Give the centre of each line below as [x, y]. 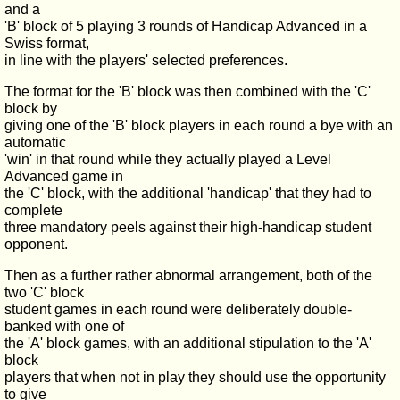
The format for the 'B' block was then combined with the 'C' [187, 92]
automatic [35, 142]
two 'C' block [44, 292]
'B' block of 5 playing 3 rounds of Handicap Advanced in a [186, 26]
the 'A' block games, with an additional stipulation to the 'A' [188, 343]
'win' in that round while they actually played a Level [168, 159]
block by [31, 108]
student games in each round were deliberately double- [178, 309]
